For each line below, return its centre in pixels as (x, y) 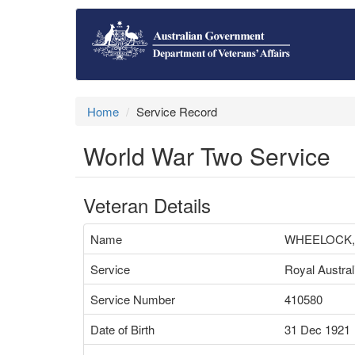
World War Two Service (207, 156)
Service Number (133, 299)
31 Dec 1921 (317, 329)
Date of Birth (122, 329)
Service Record (177, 111)
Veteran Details (147, 205)
